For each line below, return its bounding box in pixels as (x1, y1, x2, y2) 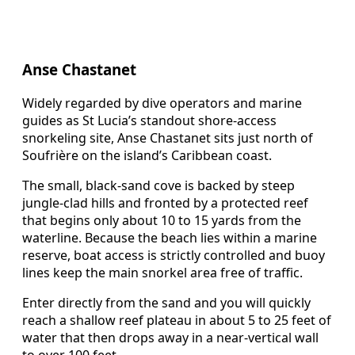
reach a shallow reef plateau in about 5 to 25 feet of (22, 311, 331, 329)
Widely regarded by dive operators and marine (22, 94, 302, 112)
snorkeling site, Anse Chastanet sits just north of (22, 128, 313, 147)
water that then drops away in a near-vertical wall (22, 328, 319, 346)
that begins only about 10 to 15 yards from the (22, 211, 301, 229)
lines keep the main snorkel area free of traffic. (22, 263, 303, 281)
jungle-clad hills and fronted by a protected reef (22, 193, 308, 212)
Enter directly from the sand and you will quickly (22, 293, 311, 311)
